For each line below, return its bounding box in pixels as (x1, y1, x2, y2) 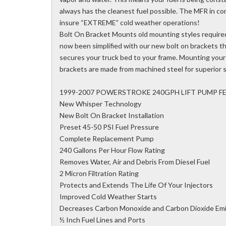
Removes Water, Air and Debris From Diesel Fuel (60, 157, 210, 166)
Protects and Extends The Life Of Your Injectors (60, 181, 213, 190)
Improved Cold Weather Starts (60, 192, 157, 201)
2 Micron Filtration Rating (60, 169, 139, 178)
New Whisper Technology (60, 99, 141, 108)
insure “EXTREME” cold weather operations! (60, 18, 200, 27)
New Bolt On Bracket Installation (60, 111, 164, 120)
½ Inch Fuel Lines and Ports (60, 215, 145, 224)
